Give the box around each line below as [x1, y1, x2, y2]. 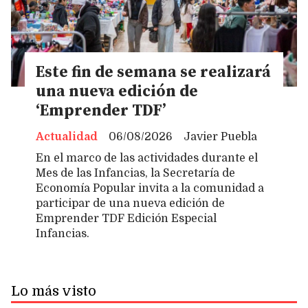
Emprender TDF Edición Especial [36, 212, 217, 225]
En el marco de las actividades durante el [36, 152, 258, 165]
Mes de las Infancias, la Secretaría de [36, 167, 235, 180]
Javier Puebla [184, 130, 257, 143]
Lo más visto [11, 283, 96, 300]
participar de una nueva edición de [36, 197, 225, 210]
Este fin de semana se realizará [36, 63, 271, 83]
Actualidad [36, 130, 98, 143]
